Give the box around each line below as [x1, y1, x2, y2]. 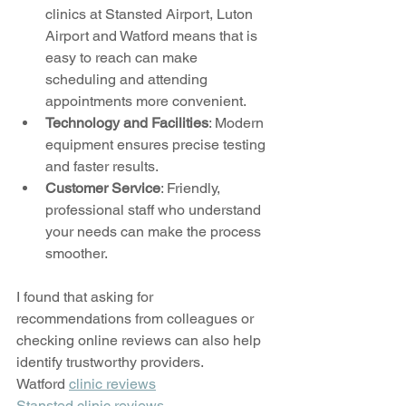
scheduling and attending [45, 70, 211, 88]
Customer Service [45, 179, 160, 197]
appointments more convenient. [45, 92, 246, 110]
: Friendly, [160, 179, 224, 197]
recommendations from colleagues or [16, 309, 257, 327]
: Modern [208, 113, 267, 131]
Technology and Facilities [45, 113, 208, 131]
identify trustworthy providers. [16, 353, 207, 371]
